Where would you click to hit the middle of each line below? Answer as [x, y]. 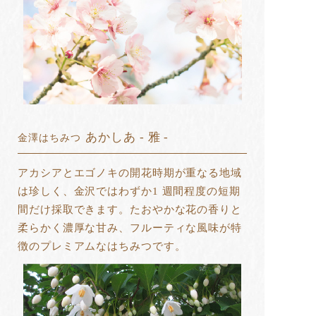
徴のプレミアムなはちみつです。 [102, 246]
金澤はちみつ [49, 138]
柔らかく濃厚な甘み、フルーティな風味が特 [130, 227]
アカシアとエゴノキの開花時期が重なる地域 [130, 172]
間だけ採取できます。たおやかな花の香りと [130, 209]
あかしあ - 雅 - [127, 137]
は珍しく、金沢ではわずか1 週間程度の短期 [129, 191]
